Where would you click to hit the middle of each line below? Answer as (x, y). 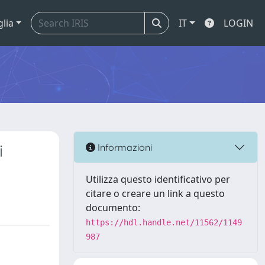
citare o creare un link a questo (155, 193)
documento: (113, 208)
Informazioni (124, 147)
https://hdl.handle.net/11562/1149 (164, 222)
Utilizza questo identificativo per (158, 179)
